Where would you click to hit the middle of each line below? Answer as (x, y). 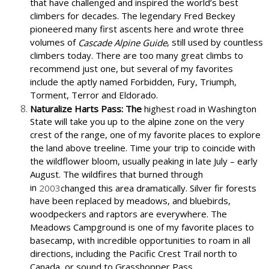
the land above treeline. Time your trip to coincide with (143, 148)
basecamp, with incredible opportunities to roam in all (140, 240)
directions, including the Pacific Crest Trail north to (134, 254)
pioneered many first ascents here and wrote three (137, 29)
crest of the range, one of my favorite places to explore (145, 135)
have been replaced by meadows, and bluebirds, (130, 201)
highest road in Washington (200, 108)
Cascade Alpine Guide (122, 42)
